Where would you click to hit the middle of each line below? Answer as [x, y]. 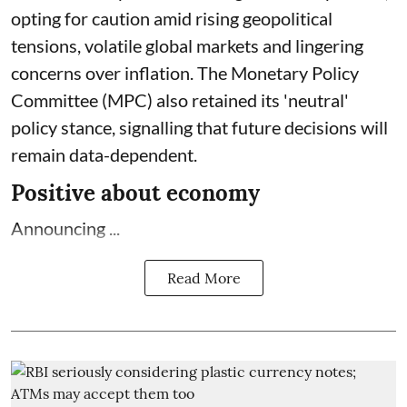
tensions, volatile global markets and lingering [187, 46]
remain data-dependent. [104, 155]
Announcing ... [65, 228]
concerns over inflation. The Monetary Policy [185, 73]
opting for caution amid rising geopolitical [172, 19]
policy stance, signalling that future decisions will [199, 128]
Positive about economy [135, 194]
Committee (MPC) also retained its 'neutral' [180, 100]
